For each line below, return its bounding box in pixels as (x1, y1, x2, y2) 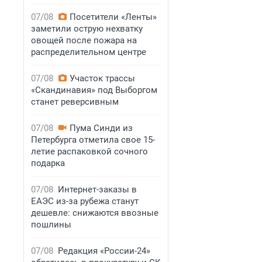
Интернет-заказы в (58, 184, 137, 195)
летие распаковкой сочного (31, 146, 148, 157)
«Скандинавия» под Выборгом (31, 85, 157, 95)
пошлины (31, 219, 71, 230)
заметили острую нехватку (31, 23, 143, 34)
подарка (31, 158, 65, 168)
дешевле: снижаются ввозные (31, 208, 158, 218)
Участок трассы (70, 73, 135, 84)
